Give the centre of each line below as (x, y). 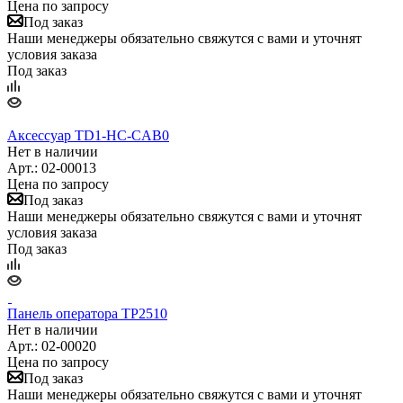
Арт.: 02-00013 (52, 167)
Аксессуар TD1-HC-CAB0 (88, 135)
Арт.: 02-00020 (52, 345)
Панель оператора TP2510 (87, 313)
